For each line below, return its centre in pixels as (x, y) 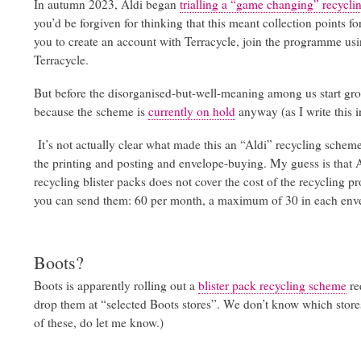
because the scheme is (91, 111)
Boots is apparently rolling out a (116, 285)
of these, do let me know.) (101, 322)
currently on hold (192, 111)
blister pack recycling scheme (272, 285)
